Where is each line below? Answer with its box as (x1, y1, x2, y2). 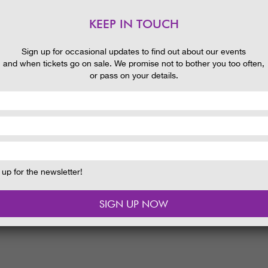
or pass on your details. (89, 71, 178, 80)
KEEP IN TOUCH (89, 18, 179, 31)
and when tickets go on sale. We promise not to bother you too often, (3, 59, 265, 68)
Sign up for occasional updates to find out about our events (22, 47, 246, 56)
